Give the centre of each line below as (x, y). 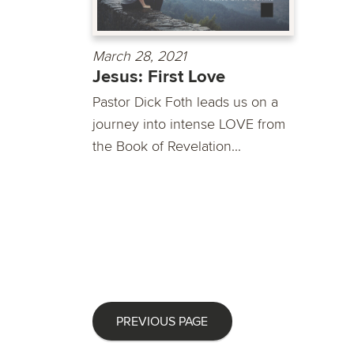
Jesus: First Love (159, 77)
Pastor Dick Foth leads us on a (185, 102)
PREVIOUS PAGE (162, 321)
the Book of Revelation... (167, 147)
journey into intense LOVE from (189, 124)
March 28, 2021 (139, 56)
